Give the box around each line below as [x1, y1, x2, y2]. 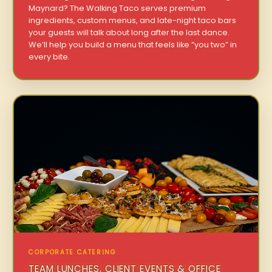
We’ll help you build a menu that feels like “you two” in [29, 39, 237, 50]
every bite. [29, 51, 70, 62]
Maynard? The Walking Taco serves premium [29, 2, 206, 13]
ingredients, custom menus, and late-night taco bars [29, 15, 237, 25]
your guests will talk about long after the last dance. [29, 27, 230, 38]
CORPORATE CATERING [29, 248, 117, 257]
